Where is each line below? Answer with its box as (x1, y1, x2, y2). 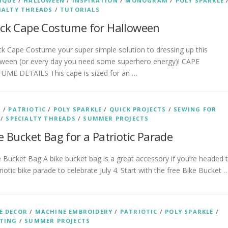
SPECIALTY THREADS (6, 115, 76, 122)
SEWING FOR (174, 105, 217, 113)
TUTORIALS (60, 6, 100, 13)
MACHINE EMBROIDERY (35, 208, 113, 216)
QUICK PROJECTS (109, 105, 166, 113)
